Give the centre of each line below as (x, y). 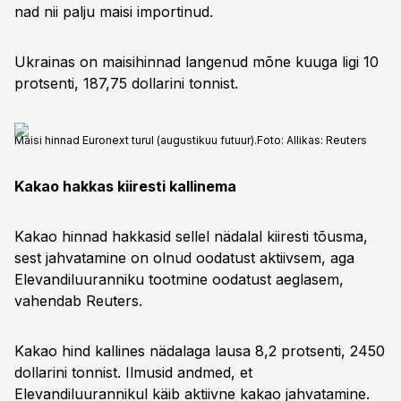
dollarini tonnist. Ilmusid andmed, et (133, 372)
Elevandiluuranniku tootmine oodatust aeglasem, (179, 279)
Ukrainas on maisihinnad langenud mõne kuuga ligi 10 (196, 62)
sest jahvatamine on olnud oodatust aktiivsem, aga (184, 258)
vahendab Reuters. (78, 301)
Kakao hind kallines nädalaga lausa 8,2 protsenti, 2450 (200, 351)
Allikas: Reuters (327, 140)
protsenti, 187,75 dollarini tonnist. (126, 83)
